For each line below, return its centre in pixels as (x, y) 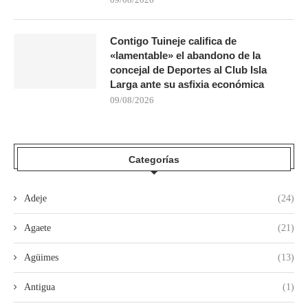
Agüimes (41, 257)
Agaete (37, 228)
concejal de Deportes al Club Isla (188, 69)
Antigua (40, 287)
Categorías (154, 159)
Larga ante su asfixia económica (187, 84)
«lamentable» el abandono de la (185, 55)
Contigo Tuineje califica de (173, 41)
